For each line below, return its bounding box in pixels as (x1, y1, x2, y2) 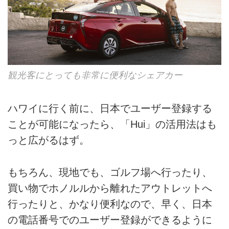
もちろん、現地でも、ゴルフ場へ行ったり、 (8, 166, 212, 178)
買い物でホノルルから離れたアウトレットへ (8, 182, 212, 194)
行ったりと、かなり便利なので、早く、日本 (8, 198, 212, 210)
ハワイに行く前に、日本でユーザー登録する (8, 103, 212, 114)
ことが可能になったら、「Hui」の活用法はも (8, 119, 217, 130)
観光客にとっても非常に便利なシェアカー (8, 70, 182, 81)
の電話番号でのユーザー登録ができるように (8, 214, 212, 225)
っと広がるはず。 (8, 134, 89, 146)
